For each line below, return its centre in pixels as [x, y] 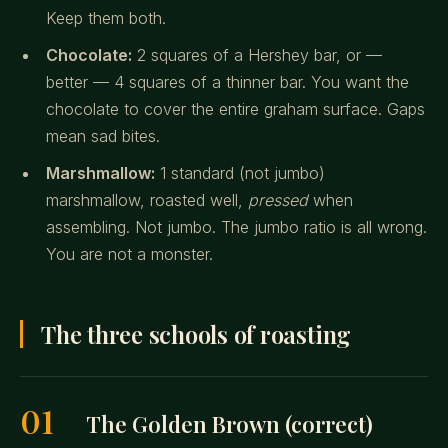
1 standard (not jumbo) [240, 173]
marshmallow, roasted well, [147, 200]
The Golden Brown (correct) [229, 424]
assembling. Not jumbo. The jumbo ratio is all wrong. [236, 227]
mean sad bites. [103, 136]
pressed [278, 200]
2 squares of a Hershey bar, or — [257, 55]
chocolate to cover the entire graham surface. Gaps [235, 109]
